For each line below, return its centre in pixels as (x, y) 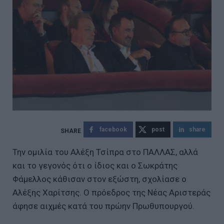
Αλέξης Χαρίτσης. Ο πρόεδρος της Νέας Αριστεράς (111, 192)
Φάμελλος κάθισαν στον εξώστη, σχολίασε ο (99, 179)
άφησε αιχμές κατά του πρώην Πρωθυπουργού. (104, 206)
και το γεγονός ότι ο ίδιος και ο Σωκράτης (95, 165)
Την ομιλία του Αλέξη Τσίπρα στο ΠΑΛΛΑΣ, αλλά (105, 152)
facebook (113, 129)
